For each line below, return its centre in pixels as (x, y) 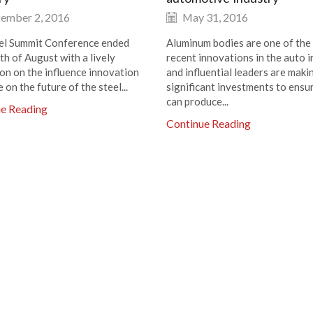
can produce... (197, 101)
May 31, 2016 (214, 17)
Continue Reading (208, 123)
